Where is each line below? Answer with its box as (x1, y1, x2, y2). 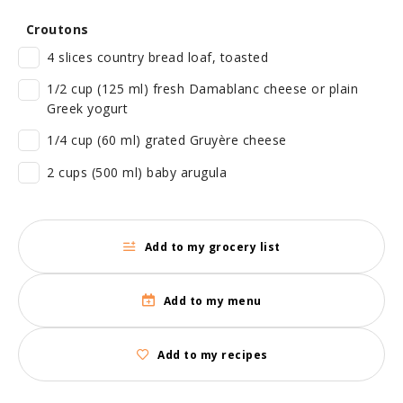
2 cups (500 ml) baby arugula (47, 164, 227, 181)
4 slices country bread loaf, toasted (47, 49, 268, 66)
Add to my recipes (157, 346, 268, 363)
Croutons (18, 21, 89, 38)
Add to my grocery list (144, 238, 281, 255)
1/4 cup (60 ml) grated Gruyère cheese (47, 131, 287, 148)
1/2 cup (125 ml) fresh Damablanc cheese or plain (47, 80, 358, 97)
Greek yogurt (47, 100, 128, 117)
